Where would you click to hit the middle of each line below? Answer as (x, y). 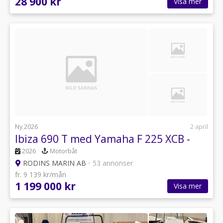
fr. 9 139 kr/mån (41, 175)
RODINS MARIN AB (55, 163)
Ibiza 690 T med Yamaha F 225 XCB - (103, 139)
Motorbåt (63, 151)
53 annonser (112, 163)
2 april (199, 127)
